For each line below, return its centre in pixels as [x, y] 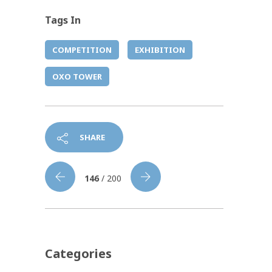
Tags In [63, 20]
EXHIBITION [160, 50]
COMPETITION [82, 50]
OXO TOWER [77, 77]
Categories [78, 254]
